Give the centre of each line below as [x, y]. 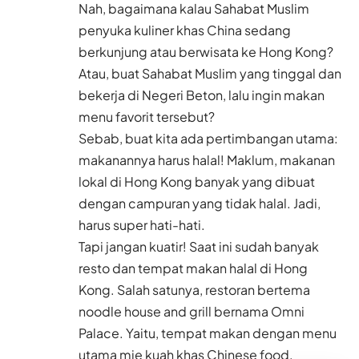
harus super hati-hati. [142, 225]
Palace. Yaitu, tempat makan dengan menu [208, 333]
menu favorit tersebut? [147, 117]
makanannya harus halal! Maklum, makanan [207, 160]
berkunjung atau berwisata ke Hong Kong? [206, 52]
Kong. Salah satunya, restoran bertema [194, 290]
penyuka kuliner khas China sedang [185, 30]
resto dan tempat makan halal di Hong [193, 268]
